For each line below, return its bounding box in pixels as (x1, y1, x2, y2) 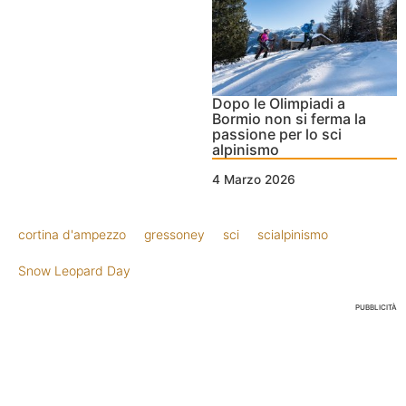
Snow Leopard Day (18, 263, 130, 279)
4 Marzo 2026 (212, 172, 295, 188)
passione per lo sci (212, 125, 342, 144)
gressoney (144, 227, 205, 243)
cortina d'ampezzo (18, 227, 126, 243)
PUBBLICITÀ (355, 303, 397, 313)
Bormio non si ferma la (212, 110, 366, 129)
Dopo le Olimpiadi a (212, 94, 345, 113)
